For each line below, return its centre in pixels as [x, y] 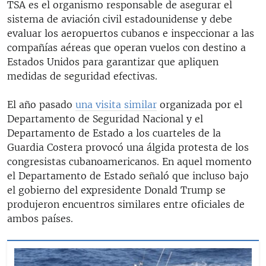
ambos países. [40, 218]
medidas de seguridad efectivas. [82, 76]
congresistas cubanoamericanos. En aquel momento [129, 161]
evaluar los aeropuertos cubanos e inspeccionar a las [131, 33]
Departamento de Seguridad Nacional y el [105, 118]
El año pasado [41, 104]
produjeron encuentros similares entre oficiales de [126, 204]
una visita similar [116, 104]
